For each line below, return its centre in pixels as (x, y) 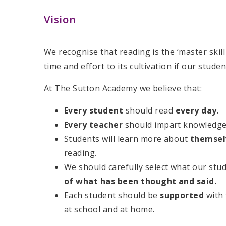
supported (183, 195)
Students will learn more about (127, 139)
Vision (60, 19)
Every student (94, 111)
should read (149, 111)
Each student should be (112, 195)
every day (196, 111)
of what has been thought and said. (142, 181)
